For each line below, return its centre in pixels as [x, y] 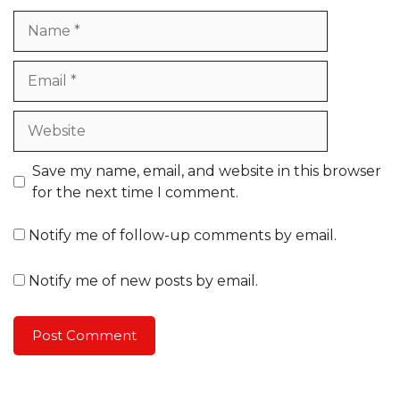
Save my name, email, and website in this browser [207, 171]
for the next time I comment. [135, 192]
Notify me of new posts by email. [143, 280]
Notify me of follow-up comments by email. [183, 235]
